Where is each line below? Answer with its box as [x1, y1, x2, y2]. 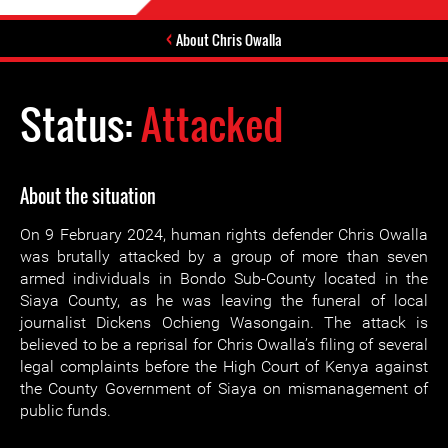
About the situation [20, 183, 156, 209]
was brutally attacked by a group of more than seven [20, 247, 428, 266]
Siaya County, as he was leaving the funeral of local [20, 291, 428, 310]
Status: [20, 94, 141, 154]
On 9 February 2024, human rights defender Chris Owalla [20, 225, 428, 244]
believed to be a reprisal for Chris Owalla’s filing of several [20, 335, 428, 354]
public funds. [20, 401, 111, 420]
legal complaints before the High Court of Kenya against [20, 357, 428, 376]
